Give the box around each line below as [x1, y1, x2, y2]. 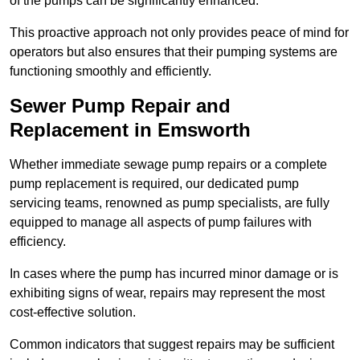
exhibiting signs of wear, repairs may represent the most [10, 286, 325, 301]
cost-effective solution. [10, 305, 136, 320]
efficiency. [10, 235, 66, 249]
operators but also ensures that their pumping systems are [10, 45, 337, 59]
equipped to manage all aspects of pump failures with [10, 215, 312, 230]
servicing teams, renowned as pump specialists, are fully [10, 196, 329, 211]
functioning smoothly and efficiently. [10, 64, 211, 79]
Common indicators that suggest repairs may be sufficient [10, 337, 334, 352]
